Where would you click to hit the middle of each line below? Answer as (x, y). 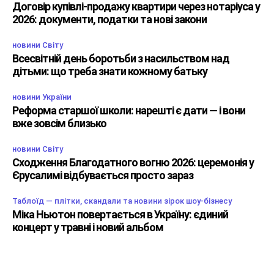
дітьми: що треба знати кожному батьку (110, 72)
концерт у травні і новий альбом (88, 228)
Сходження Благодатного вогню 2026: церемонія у (133, 163)
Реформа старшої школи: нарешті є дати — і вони (129, 111)
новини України (42, 97)
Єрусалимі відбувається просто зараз (103, 176)
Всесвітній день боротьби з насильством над (121, 59)
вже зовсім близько (59, 124)
